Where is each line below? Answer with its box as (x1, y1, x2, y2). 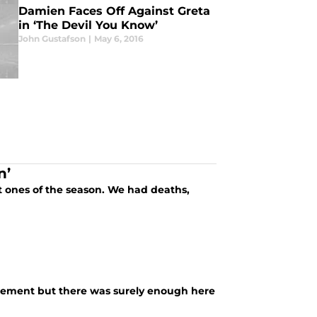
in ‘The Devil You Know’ (18, 18, 158, 32)
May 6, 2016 (93, 33, 144, 44)
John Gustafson (18, 33, 86, 44)
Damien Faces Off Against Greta (18, 4, 210, 18)
